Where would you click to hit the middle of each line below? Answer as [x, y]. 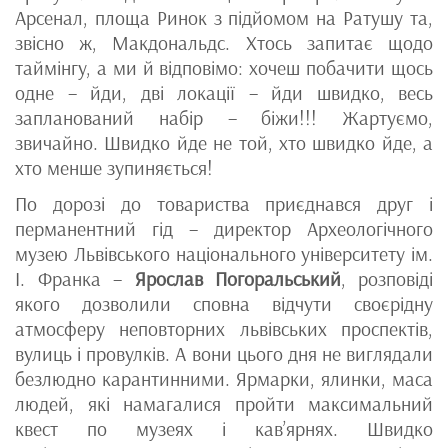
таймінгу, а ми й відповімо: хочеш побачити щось [224, 67]
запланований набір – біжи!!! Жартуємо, [224, 117]
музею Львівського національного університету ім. [224, 253]
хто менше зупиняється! [114, 167]
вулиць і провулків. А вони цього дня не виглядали [224, 353]
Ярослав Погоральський [237, 278]
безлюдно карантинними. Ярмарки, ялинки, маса [224, 378]
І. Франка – [75, 278]
